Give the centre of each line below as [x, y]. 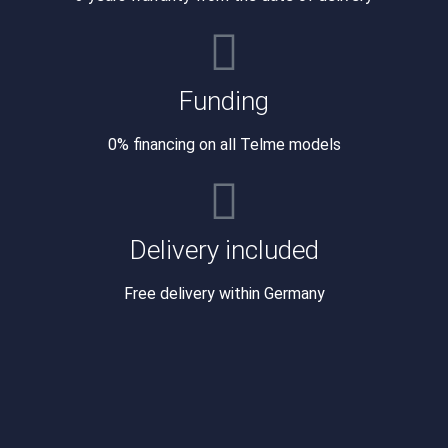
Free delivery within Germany [224, 293]
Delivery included [224, 249]
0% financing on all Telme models [224, 144]
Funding [224, 100]
